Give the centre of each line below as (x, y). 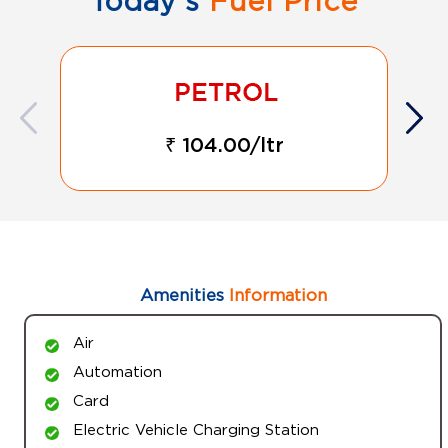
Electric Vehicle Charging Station (196, 428)
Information (275, 294)
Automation (117, 370)
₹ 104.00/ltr (224, 145)
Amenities (181, 294)
